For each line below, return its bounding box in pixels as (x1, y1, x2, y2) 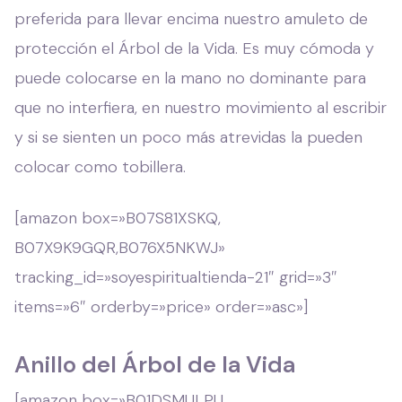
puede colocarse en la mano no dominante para (14, 66, 366, 89)
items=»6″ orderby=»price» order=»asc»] (14, 295, 308, 318)
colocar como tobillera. (14, 155, 186, 178)
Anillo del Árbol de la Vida (14, 349, 295, 380)
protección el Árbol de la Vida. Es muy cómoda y (14, 37, 374, 59)
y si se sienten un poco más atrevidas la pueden (14, 126, 363, 148)
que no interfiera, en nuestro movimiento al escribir (14, 96, 387, 118)
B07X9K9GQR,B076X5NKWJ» (14, 236, 225, 258)
